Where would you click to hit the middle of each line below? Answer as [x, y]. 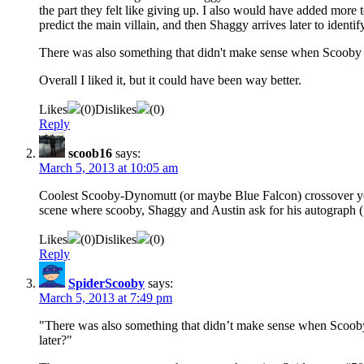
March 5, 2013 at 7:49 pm [106, 298]
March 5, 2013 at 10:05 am [108, 168]
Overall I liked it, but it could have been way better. [170, 80]
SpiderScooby [106, 284]
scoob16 [90, 154]
